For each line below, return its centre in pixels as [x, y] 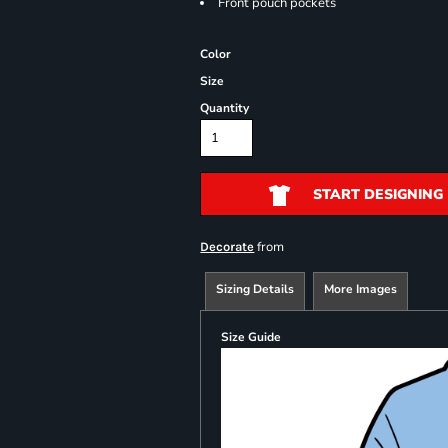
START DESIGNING [377, 195]
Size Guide [251, 337]
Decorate [227, 246]
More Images [361, 289]
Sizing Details [255, 289]
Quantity [225, 108]
